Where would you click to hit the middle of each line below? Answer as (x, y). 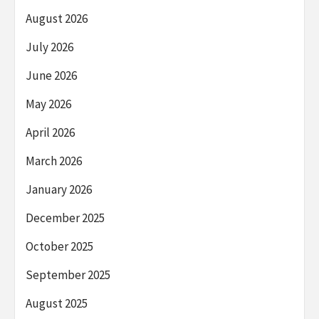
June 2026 (51, 76)
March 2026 (54, 161)
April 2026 (50, 133)
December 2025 (65, 218)
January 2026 (59, 190)
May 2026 (48, 104)
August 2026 (57, 19)
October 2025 (59, 247)
